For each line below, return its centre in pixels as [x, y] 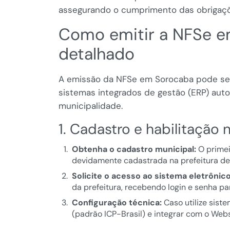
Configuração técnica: [117, 203]
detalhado [97, 54]
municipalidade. [91, 106]
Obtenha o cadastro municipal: [134, 149]
